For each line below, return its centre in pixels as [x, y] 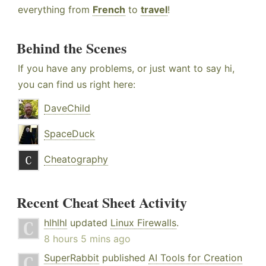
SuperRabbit [72, 258]
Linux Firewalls [143, 223]
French [109, 10]
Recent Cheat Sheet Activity [102, 202]
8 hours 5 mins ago [87, 239]
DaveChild [67, 108]
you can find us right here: [77, 85]
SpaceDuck [69, 134]
